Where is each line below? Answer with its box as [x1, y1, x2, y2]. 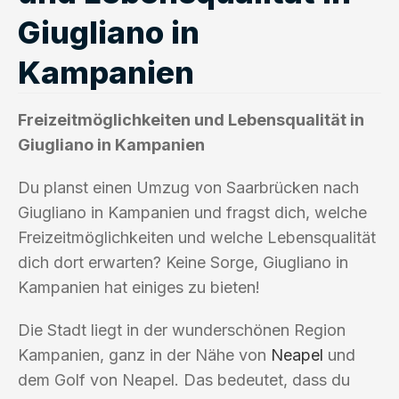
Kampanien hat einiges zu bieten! [18, 277, 260, 297]
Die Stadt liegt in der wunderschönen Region [18, 320, 346, 339]
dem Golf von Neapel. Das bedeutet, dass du [18, 370, 350, 389]
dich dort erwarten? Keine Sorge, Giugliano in [18, 252, 348, 272]
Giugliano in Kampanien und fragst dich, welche [18, 202, 367, 222]
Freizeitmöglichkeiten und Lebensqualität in [18, 110, 364, 129]
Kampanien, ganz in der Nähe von [18, 345, 271, 364]
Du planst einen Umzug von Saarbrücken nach [18, 177, 359, 197]
